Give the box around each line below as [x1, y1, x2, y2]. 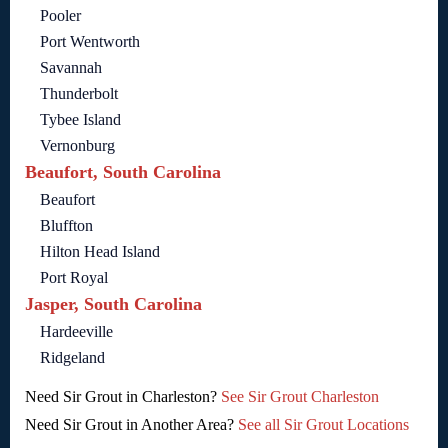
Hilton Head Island [40, 243, 160, 261]
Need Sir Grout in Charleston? [25, 388, 221, 406]
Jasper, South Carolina [25, 294, 202, 315]
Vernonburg [40, 137, 115, 155]
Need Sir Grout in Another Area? [25, 416, 238, 434]
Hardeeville [40, 323, 113, 341]
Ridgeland [40, 349, 105, 367]
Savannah [40, 59, 102, 77]
